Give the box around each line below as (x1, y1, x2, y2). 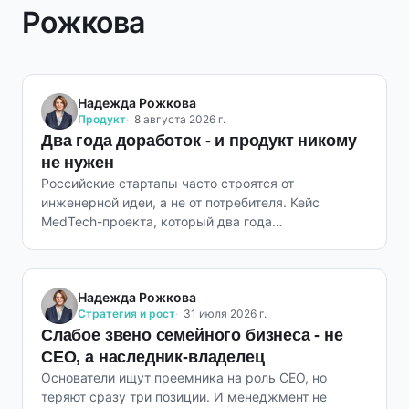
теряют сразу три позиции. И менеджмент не (41, 389, 327, 404)
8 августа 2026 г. (134, 112, 225, 126)
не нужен (41, 153, 114, 172)
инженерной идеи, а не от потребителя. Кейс (41, 194, 320, 210)
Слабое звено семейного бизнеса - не (41, 326, 343, 344)
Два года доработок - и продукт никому (41, 131, 357, 150)
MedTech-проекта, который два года (41, 214, 272, 229)
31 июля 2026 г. (184, 307, 267, 320)
